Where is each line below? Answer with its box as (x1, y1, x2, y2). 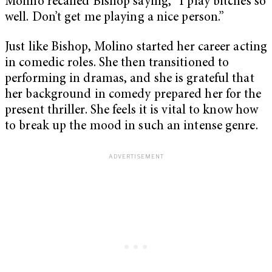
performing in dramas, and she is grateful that (5, 73, 254, 86)
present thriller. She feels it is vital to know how (5, 104, 259, 118)
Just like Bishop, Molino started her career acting (5, 41, 268, 55)
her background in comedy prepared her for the (5, 89, 262, 102)
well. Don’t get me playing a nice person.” (5, 11, 225, 24)
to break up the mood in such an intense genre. (5, 120, 258, 134)
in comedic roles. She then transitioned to (5, 57, 229, 70)
